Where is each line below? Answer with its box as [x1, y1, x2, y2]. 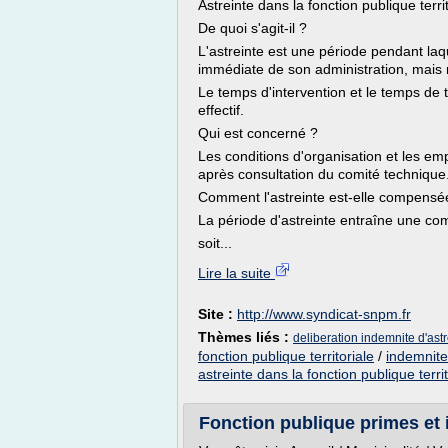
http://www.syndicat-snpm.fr [237, 306, 411, 322]
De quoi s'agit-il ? [198, 20, 307, 36]
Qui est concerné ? [198, 125, 318, 141]
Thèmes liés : [198, 329, 293, 345]
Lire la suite [198, 265, 275, 281]
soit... [198, 235, 232, 251]
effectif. [198, 102, 244, 118]
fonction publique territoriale [198, 348, 374, 364]
